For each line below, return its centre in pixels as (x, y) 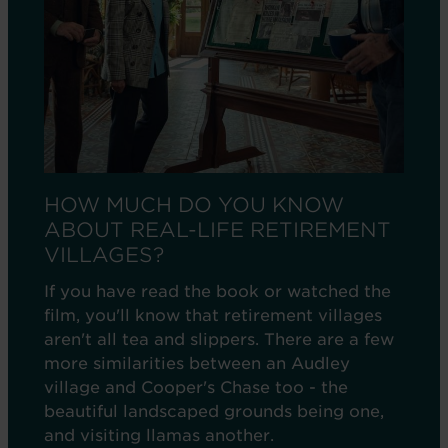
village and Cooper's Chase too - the (196, 387)
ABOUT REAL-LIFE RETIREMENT (217, 230)
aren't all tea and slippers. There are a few (219, 339)
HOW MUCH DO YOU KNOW (194, 205)
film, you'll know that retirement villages (213, 315)
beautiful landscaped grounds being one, (214, 411)
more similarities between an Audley (197, 363)
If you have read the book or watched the (217, 291)
